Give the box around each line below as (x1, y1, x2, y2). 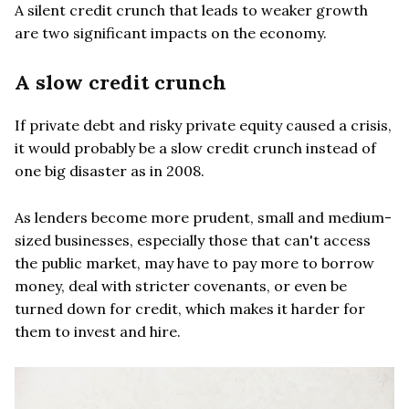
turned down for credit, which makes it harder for (15, 299, 365, 318)
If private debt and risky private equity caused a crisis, (15, 115, 392, 134)
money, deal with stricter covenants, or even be (15, 276, 347, 295)
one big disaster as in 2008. (15, 161, 204, 180)
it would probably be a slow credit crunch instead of (15, 138, 376, 157)
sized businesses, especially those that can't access (15, 230, 371, 249)
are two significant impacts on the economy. (15, 23, 327, 42)
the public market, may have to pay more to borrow (15, 253, 374, 272)
